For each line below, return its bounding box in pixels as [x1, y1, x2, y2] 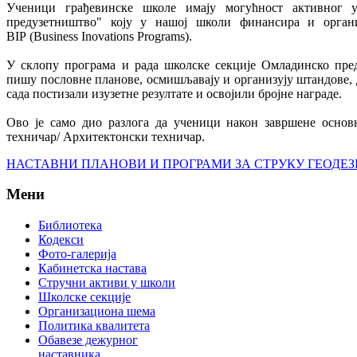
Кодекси [38, 233, 84, 247]
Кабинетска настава [38, 261, 147, 276]
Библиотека [38, 218, 102, 233]
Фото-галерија [38, 247, 116, 261]
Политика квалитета [38, 319, 150, 333]
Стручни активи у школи [38, 276, 175, 290]
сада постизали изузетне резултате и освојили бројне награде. [6, 86, 342, 100]
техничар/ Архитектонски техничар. [6, 129, 205, 143]
